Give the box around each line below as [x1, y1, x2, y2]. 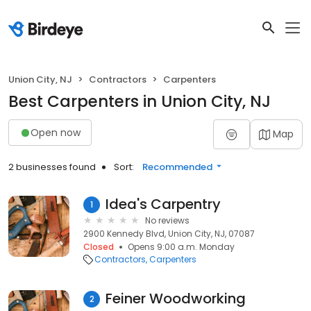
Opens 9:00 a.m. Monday [128, 241, 235, 253]
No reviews [145, 215, 190, 226]
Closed [83, 241, 114, 253]
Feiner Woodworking [106, 289, 246, 308]
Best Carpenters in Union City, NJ [8, 90, 271, 112]
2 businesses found [8, 160, 96, 174]
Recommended [142, 160, 212, 174]
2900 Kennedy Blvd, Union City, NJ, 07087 [83, 228, 255, 239]
